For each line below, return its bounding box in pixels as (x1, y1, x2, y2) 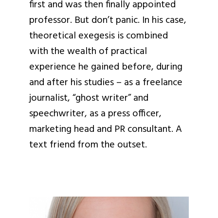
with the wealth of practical (29, 44, 147, 59)
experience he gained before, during (29, 59, 182, 75)
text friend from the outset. (29, 137, 147, 153)
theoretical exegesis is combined (29, 28, 168, 44)
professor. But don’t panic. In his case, (29, 13, 186, 28)
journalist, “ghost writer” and (29, 91, 148, 106)
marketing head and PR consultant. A (29, 122, 182, 137)
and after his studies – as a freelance (29, 75, 182, 91)
